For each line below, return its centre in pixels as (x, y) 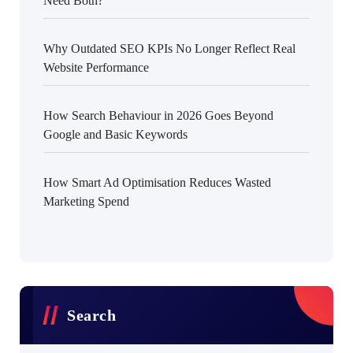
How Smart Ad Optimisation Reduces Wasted (157, 182)
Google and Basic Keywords (115, 134)
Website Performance (96, 67)
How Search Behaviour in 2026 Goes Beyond (158, 115)
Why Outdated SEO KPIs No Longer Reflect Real (169, 48)
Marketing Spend (86, 201)
